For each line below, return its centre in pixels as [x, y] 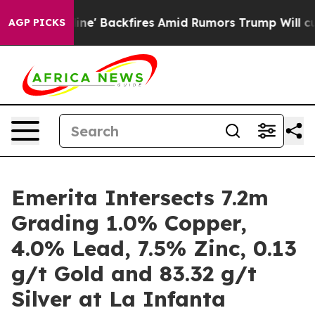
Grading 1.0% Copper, [129, 223]
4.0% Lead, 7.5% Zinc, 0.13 [154, 248]
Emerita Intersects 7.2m [140, 198]
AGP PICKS [37, 22]
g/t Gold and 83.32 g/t [134, 274]
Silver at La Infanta [118, 299]
